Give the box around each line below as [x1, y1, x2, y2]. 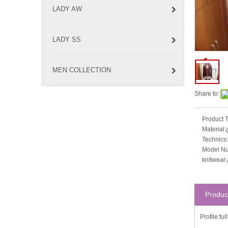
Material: [202, 126, 226, 133]
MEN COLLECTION [52, 66, 111, 74]
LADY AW [52, 5, 82, 13]
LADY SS [52, 36, 81, 43]
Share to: [194, 90, 219, 97]
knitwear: [202, 156, 227, 163]
